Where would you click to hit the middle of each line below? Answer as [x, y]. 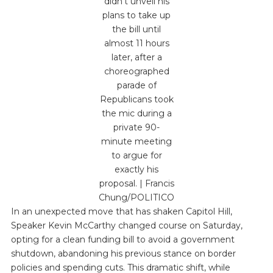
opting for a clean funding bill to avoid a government [122, 239]
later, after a [136, 57]
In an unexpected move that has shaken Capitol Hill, [121, 211]
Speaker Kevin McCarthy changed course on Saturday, [126, 225]
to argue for [136, 155]
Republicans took [136, 99]
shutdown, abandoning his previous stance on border [123, 253]
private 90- [136, 127]
